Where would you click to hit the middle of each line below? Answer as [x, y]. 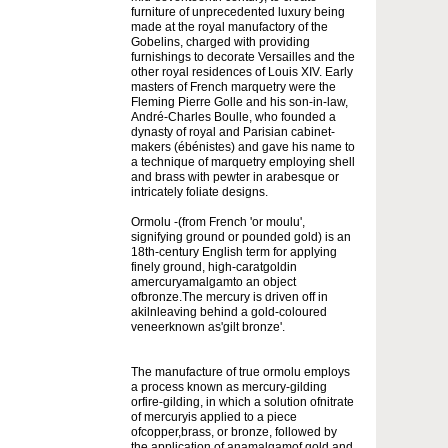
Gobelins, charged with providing [220, 41]
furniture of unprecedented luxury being [238, 11]
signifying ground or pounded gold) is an [241, 236]
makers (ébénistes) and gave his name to [243, 146]
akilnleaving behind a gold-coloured [229, 311]
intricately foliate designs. [199, 191]
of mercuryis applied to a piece [214, 416]
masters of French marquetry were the [233, 86]
